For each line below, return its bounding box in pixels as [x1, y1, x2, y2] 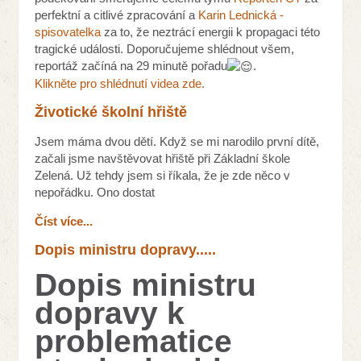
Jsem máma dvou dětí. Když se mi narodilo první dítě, [35, 135, 320, 149]
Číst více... [35, 214, 93, 229]
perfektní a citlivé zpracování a [35, 7, 199, 22]
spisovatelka [35, 24, 102, 39]
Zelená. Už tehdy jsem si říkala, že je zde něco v [35, 168, 291, 183]
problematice [35, 324, 233, 359]
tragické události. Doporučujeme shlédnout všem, [35, 41, 295, 56]
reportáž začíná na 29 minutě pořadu [35, 58, 228, 73]
